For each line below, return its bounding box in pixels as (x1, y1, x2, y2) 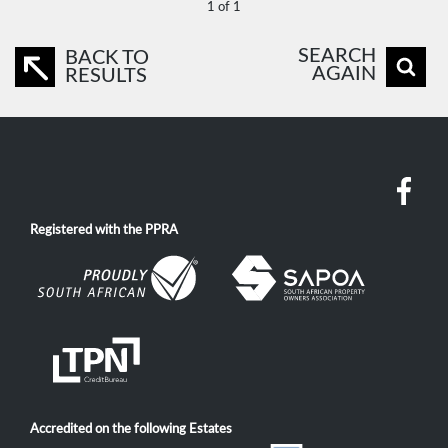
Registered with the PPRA (30, 223, 178, 236)
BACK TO (65, 47, 149, 68)
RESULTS (65, 65, 147, 86)
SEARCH (298, 45, 376, 66)
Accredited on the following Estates (30, 422, 232, 435)
